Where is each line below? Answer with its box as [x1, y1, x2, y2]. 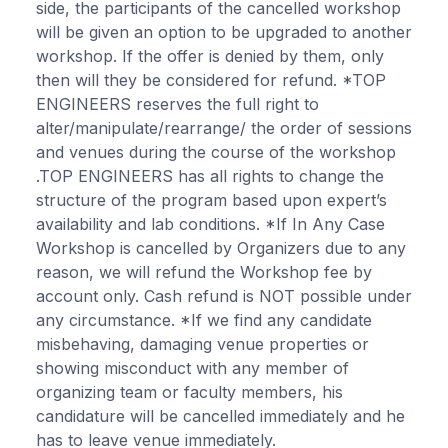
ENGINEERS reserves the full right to [36, 93, 319, 114]
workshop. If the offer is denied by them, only [36, 45, 384, 66]
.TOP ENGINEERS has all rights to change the [36, 165, 384, 186]
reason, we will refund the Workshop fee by [36, 261, 372, 282]
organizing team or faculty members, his [36, 381, 343, 402]
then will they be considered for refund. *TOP [36, 69, 386, 90]
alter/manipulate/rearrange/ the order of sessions [36, 117, 412, 138]
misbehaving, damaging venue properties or [36, 333, 369, 354]
